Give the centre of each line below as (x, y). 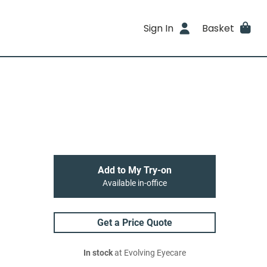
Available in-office (135, 183)
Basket (218, 28)
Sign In (159, 28)
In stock (98, 253)
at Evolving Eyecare (149, 253)
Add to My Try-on (135, 170)
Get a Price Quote (135, 223)
